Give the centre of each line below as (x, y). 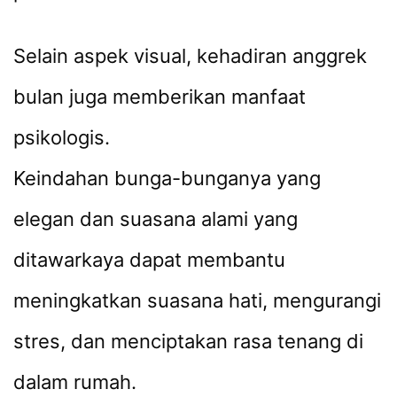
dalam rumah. (75, 382)
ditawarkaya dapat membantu (149, 260)
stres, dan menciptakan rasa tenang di (188, 342)
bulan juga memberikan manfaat (160, 97)
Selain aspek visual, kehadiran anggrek (190, 56)
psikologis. (62, 138)
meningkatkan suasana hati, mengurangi (197, 301)
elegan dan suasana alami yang (156, 219)
